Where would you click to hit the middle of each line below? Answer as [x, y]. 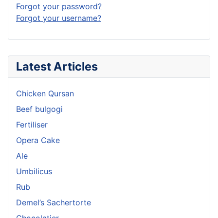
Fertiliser [32, 124]
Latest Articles [57, 66]
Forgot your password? [59, 6]
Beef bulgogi [39, 109]
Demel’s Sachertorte [54, 202]
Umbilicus [34, 171]
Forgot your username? [59, 18]
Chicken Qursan [45, 93]
